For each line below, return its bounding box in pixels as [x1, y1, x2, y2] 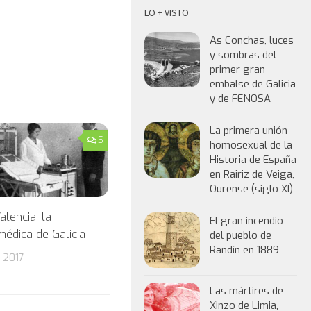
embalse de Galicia [210, 77, 296, 91]
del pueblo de [210, 228, 271, 242]
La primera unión [210, 124, 287, 137]
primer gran [210, 62, 265, 76]
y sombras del [210, 48, 276, 62]
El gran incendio [210, 214, 283, 228]
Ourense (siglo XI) [210, 182, 293, 196]
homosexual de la [210, 138, 292, 152]
